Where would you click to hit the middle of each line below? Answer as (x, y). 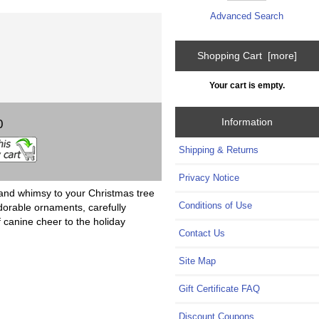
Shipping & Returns (219, 150)
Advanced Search (247, 16)
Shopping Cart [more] (247, 56)
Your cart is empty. (247, 85)
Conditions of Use (216, 206)
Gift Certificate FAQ (220, 289)
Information (247, 122)
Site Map (198, 261)
